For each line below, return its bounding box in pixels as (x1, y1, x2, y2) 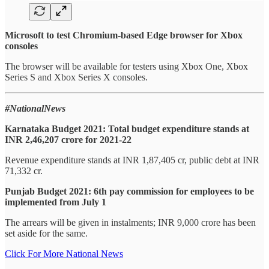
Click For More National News (5, 249, 123, 259)
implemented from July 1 (5, 197, 106, 208)
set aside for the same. (5, 228, 88, 239)
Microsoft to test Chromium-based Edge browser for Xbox (5, 30, 243, 41)
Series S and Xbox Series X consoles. (5, 72, 148, 83)
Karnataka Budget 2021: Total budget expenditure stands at (5, 124, 249, 134)
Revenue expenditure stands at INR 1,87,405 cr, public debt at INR (5, 155, 259, 166)
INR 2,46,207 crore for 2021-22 (5, 134, 131, 145)
